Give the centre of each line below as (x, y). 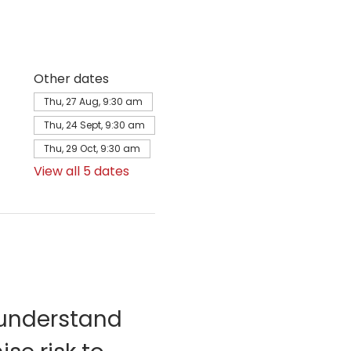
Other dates (71, 79)
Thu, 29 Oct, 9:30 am (92, 148)
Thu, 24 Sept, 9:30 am (94, 125)
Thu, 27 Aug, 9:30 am (93, 101)
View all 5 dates (81, 171)
